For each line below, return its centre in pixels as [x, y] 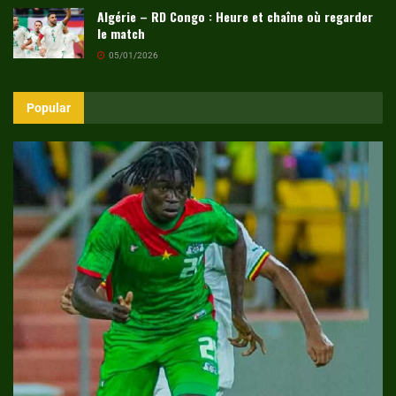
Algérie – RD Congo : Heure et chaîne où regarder [235, 16]
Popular [49, 107]
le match [121, 33]
